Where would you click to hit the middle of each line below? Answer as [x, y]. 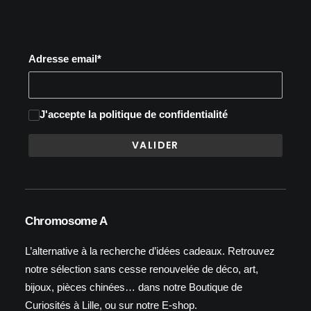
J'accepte [64, 114]
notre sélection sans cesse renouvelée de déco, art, [142, 269]
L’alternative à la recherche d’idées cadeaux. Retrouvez [150, 251]
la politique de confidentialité [158, 114]
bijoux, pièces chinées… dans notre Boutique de [134, 287]
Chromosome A [66, 221]
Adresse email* [65, 59]
